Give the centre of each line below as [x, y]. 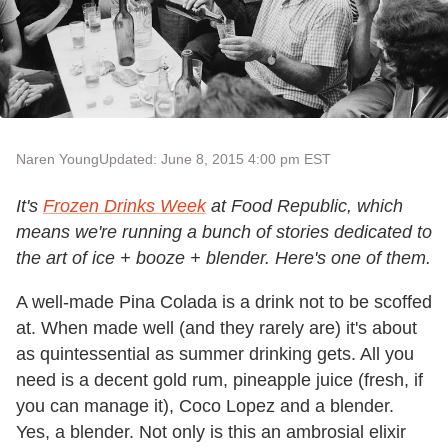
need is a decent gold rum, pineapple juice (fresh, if [219, 379]
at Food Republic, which [304, 205]
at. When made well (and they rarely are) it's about [216, 327]
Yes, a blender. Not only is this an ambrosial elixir [211, 431]
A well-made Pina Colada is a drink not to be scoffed [224, 301]
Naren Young [57, 158]
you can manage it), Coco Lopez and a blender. [205, 405]
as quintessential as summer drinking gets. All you [215, 353]
